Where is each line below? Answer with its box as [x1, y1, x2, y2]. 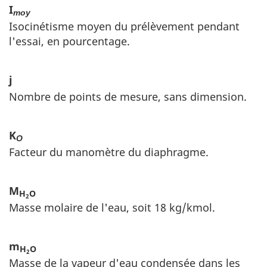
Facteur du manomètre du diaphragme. [9, 144, 209, 159]
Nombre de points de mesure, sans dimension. [9, 89, 247, 104]
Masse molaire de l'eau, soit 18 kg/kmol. [9, 200, 215, 215]
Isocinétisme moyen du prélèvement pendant [9, 18, 240, 33]
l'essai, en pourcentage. [9, 33, 130, 48]
